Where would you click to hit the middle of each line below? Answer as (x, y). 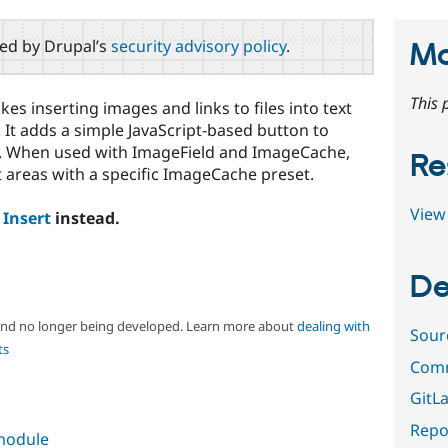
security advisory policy (198, 45)
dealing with (333, 326)
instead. (85, 217)
